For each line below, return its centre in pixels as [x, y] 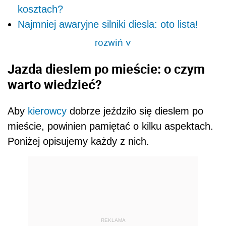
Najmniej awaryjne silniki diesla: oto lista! [108, 24]
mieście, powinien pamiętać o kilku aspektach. [110, 126]
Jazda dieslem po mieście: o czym [106, 69]
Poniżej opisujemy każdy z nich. [78, 141]
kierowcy [47, 111]
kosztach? [40, 9]
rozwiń [110, 42]
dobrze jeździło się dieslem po [135, 111]
